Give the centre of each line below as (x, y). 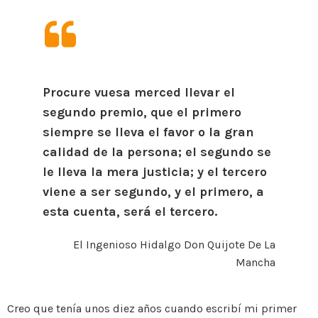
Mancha (256, 262)
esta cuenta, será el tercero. (130, 212)
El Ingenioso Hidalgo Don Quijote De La (174, 245)
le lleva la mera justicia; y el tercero (155, 172)
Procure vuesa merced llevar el (139, 92)
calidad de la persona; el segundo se (157, 152)
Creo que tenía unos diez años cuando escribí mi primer (152, 308)
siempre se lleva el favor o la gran (148, 132)
